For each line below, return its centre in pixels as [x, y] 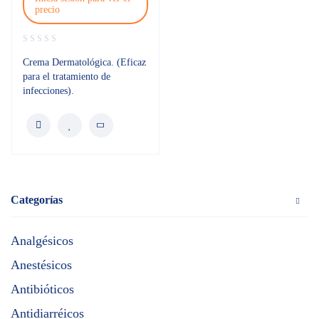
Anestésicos [41, 265]
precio [47, 10]
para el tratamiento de [67, 77]
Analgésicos [42, 241]
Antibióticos [42, 289]
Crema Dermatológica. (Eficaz [84, 62]
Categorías [37, 200]
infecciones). [48, 91]
